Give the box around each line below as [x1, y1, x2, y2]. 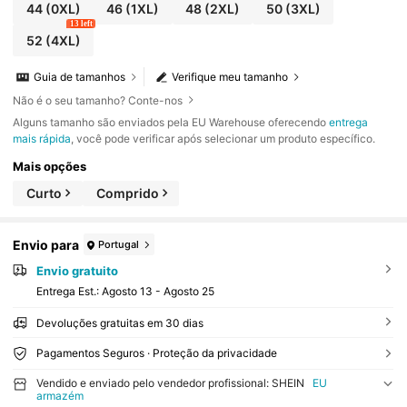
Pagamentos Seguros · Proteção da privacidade [35, 345, 277, 360]
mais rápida [13, 132, 72, 146]
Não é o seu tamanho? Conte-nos [13, 93, 184, 107]
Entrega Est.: [35, 283, 102, 298]
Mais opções [13, 158, 87, 174]
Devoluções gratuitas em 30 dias [35, 315, 203, 330]
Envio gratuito [35, 263, 118, 278]
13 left [69, 19, 93, 29]
